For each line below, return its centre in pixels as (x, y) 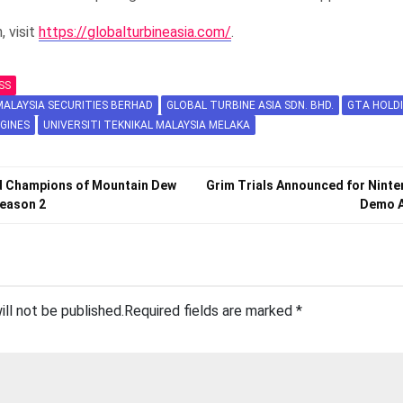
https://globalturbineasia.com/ (135, 32)
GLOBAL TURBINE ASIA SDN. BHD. (250, 106)
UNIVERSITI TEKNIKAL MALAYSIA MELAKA (147, 125)
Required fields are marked (210, 311)
